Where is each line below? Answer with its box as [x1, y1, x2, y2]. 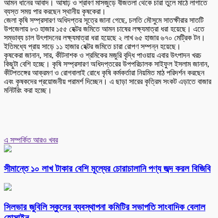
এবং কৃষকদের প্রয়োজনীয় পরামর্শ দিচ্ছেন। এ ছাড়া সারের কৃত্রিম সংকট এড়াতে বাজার [4, 77, 211, 86]
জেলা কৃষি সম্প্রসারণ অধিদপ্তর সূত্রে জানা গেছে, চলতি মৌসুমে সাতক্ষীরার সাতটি [4, 16, 203, 24]
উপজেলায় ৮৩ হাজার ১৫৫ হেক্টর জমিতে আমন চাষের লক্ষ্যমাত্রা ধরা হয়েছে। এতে [4, 24, 204, 33]
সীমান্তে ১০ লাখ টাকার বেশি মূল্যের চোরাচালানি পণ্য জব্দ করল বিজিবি [4, 163, 211, 174]
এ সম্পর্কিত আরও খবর [4, 135, 58, 144]
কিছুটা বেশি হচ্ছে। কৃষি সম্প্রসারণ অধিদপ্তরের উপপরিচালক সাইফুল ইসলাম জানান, [4, 59, 209, 68]
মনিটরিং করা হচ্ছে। [4, 86, 52, 94]
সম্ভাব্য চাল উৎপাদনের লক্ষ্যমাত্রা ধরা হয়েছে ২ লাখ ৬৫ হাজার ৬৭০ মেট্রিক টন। [4, 33, 205, 42]
